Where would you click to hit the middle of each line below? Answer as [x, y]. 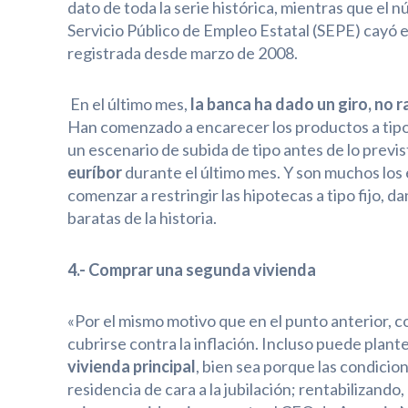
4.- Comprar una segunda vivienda [191, 269]
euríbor [96, 173]
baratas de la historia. [142, 218]
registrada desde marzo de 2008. [182, 52]
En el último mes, [128, 104]
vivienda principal [131, 367]
